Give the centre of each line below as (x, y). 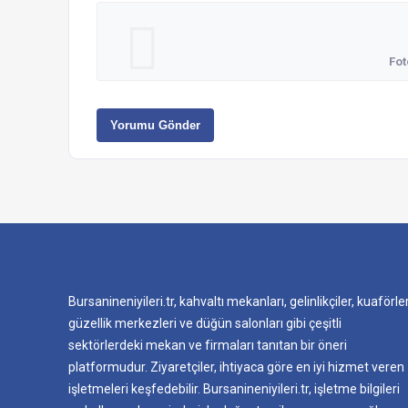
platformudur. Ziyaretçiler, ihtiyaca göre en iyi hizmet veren (236, 367)
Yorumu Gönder (155, 125)
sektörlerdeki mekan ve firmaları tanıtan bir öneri (208, 345)
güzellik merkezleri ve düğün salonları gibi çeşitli (205, 323)
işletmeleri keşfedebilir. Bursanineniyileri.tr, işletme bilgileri (234, 388)
